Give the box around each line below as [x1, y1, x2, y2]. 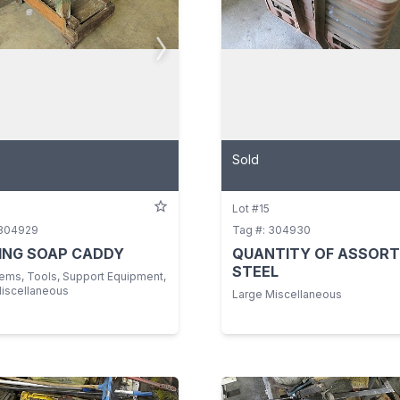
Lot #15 [232, 202, 270, 216]
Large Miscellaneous [232, 287, 342, 302]
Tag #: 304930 [232, 223, 311, 237]
